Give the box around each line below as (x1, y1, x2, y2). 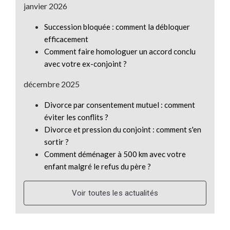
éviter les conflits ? (44, 112, 108, 122)
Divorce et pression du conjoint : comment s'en (44, 124, 201, 134)
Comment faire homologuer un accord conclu (44, 46, 196, 56)
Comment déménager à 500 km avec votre (44, 149, 186, 159)
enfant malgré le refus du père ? (44, 161, 151, 171)
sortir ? (44, 137, 69, 146)
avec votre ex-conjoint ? (44, 59, 127, 68)
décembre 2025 (23, 79, 80, 89)
